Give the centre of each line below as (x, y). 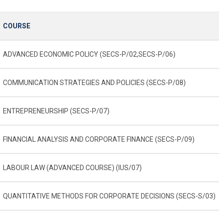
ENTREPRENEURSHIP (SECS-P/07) (56, 111)
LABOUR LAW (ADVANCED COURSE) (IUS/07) (72, 167)
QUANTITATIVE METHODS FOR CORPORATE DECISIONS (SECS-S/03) (109, 196)
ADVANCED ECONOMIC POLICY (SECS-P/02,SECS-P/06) (89, 54)
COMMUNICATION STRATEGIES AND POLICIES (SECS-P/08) (94, 82)
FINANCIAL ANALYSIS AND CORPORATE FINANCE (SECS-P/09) (99, 139)
